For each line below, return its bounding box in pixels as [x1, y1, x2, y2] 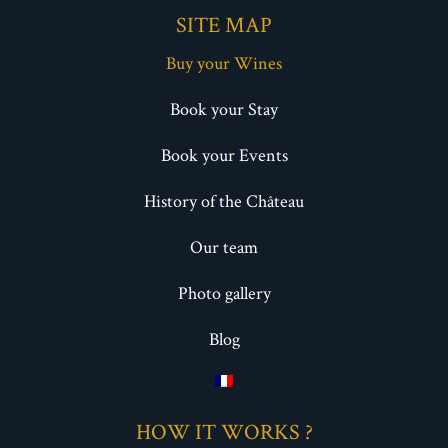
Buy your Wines [166, 50, 282, 74]
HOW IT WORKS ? [135, 416, 313, 445]
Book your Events [160, 142, 288, 166]
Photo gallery [177, 280, 271, 304]
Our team [190, 234, 258, 258]
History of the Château [144, 188, 304, 212]
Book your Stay [170, 96, 278, 120]
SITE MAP [176, 10, 272, 39]
